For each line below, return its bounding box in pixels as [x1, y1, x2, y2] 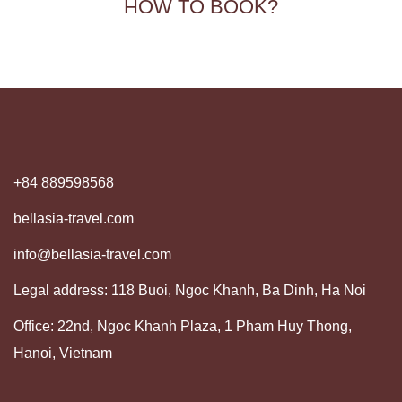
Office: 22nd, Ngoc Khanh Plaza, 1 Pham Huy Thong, [13, 318, 352, 334]
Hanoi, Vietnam [13, 345, 112, 361]
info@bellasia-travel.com [13, 246, 171, 262]
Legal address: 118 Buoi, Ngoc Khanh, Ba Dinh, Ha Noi [13, 282, 366, 298]
